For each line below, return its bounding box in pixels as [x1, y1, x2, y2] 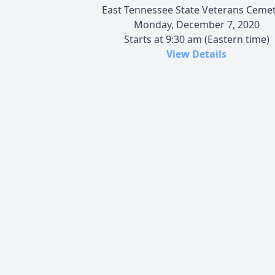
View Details [166, 47, 227, 61]
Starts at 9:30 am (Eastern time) [123, 32, 269, 46]
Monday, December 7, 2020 [133, 17, 260, 31]
